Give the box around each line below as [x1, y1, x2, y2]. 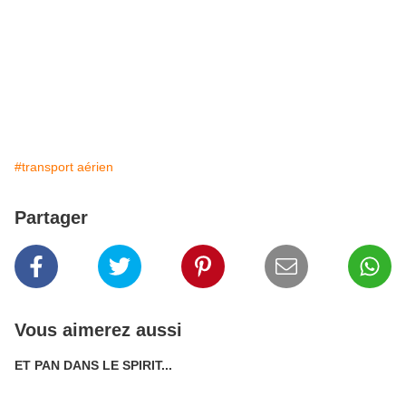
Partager [14, 208, 88, 227]
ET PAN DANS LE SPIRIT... [14, 358, 172, 372]
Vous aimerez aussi [14, 320, 182, 340]
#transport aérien [14, 159, 113, 174]
